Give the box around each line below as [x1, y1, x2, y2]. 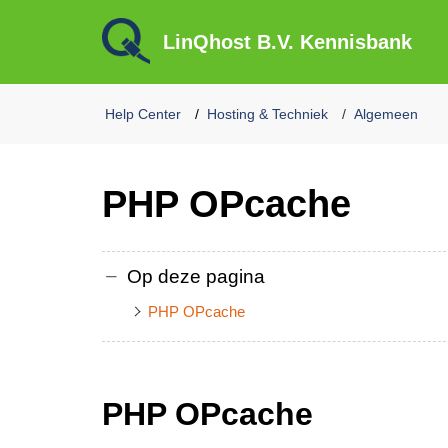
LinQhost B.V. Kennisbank [162, 31, 412, 53]
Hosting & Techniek [207, 106, 328, 122]
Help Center [105, 106, 181, 122]
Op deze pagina [127, 265, 265, 287]
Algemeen [354, 106, 418, 122]
